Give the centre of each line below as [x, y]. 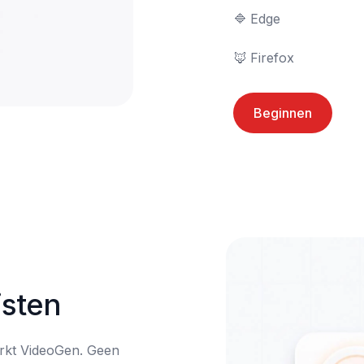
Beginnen [283, 113]
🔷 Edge [240, 19]
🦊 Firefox [272, 58]
